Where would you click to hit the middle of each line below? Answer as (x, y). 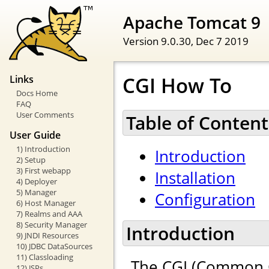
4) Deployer (36, 181)
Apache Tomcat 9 (192, 22)
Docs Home (37, 93)
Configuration (205, 200)
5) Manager (36, 192)
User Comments (45, 115)
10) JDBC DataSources (54, 246)
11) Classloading (44, 257)
